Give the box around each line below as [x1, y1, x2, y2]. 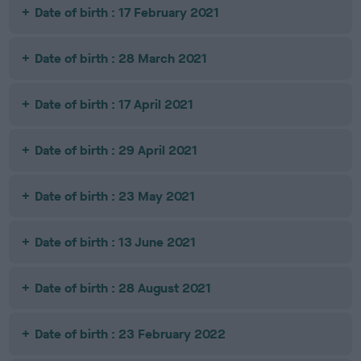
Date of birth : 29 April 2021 [35, 142, 198, 159]
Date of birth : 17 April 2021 [35, 96, 194, 113]
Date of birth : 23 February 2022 [35, 326, 226, 342]
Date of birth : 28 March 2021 [35, 50, 208, 67]
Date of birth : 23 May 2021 [35, 188, 196, 205]
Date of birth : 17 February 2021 [35, 4, 220, 21]
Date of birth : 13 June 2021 [35, 234, 197, 251]
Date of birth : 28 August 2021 [35, 280, 212, 297]
